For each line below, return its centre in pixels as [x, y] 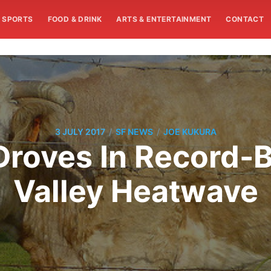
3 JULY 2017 [80, 132]
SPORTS [18, 19]
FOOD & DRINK [75, 19]
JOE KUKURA [190, 132]
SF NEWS [134, 132]
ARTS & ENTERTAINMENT [164, 19]
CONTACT [245, 19]
